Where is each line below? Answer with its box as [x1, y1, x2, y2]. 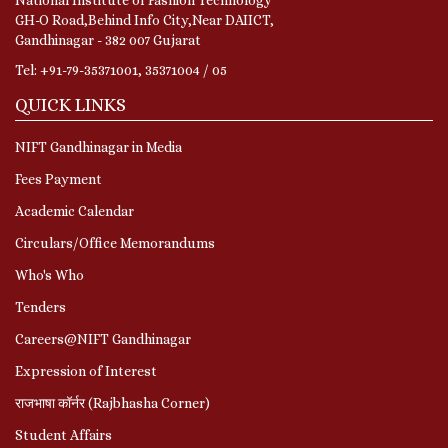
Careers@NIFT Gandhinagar [15, 330, 191, 347]
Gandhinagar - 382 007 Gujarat [15, 31, 204, 48]
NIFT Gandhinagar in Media [15, 138, 182, 155]
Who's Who [15, 266, 84, 283]
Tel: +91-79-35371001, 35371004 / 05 [15, 61, 227, 78]
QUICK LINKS [15, 94, 126, 115]
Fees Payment [15, 170, 102, 187]
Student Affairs [15, 426, 112, 443]
